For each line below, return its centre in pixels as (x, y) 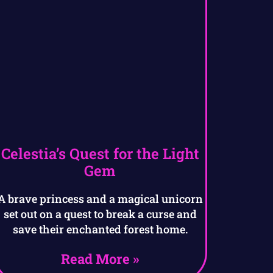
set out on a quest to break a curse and (100, 214)
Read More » (100, 259)
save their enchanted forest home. (100, 229)
